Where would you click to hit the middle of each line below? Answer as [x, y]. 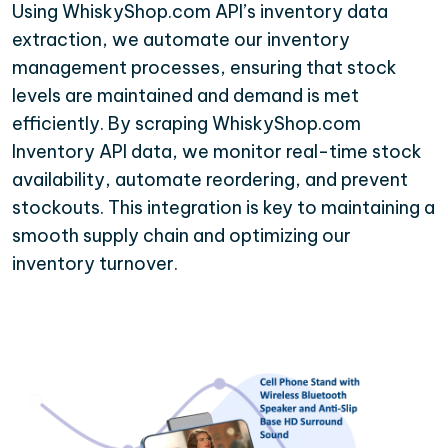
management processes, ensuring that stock [204, 68]
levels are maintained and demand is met [185, 96]
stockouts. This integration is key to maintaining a [223, 208]
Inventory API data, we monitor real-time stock [217, 152]
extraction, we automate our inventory [181, 40]
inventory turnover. [95, 264]
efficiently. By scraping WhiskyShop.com [186, 124]
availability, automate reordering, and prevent [210, 180]
